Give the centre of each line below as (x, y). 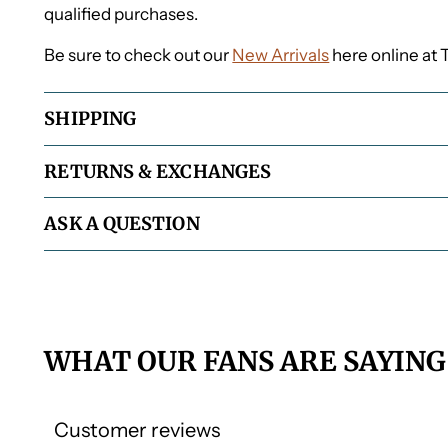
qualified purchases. (121, 13)
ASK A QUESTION (122, 224)
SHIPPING (90, 118)
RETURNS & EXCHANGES (158, 171)
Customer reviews (137, 430)
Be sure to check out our (138, 54)
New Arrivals (281, 54)
